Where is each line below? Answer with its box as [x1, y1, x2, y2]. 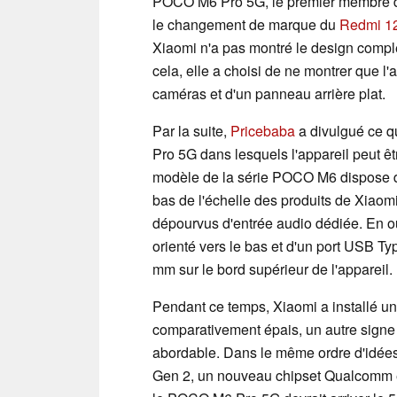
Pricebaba [230, 120, 295, 141]
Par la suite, [152, 120, 230, 141]
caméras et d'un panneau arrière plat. [152, 82, 385, 104]
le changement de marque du [152, 13, 339, 35]
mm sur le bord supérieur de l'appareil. [152, 258, 393, 279]
